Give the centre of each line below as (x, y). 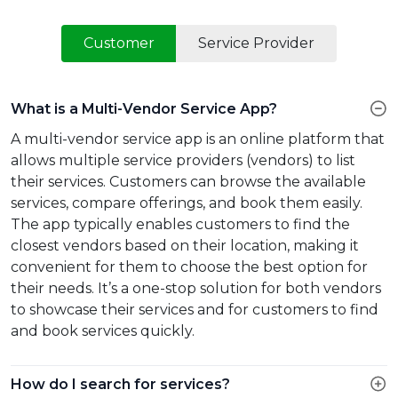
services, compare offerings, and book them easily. (187, 203)
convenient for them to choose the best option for (189, 267)
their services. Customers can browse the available (188, 182)
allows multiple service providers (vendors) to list (183, 160)
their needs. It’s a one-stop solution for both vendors (196, 288)
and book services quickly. (103, 331)
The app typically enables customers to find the (180, 224)
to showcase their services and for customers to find (195, 310)
